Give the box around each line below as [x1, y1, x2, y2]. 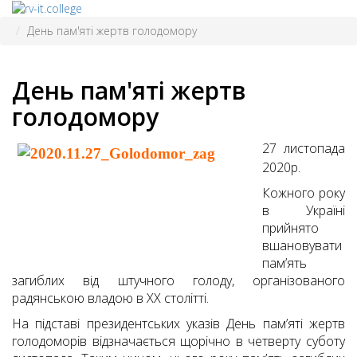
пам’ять [262, 254, 307, 273]
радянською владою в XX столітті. [12, 289, 209, 308]
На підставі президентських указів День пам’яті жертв [12, 315, 345, 333]
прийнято [262, 219, 319, 237]
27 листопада [262, 139, 345, 158]
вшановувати [262, 237, 342, 255]
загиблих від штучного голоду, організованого [12, 272, 345, 290]
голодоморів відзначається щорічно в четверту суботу [12, 332, 345, 351]
